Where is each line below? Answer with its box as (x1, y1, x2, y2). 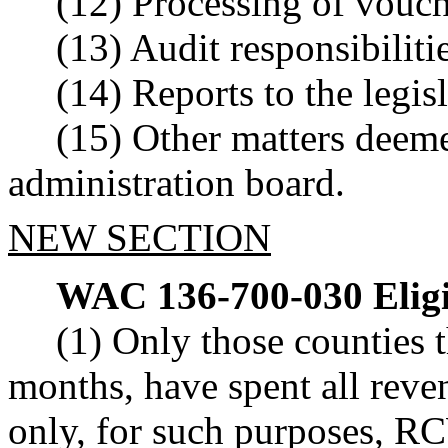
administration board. (8, 161, 345, 205)
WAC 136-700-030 (56, 274, 363, 318)
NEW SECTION (8, 215, 271, 259)
